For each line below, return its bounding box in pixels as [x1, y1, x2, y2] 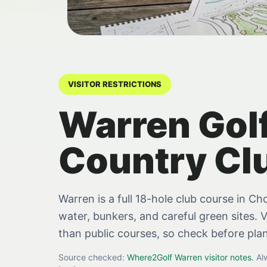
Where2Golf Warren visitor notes [127, 252, 252, 262]
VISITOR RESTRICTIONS [68, 79, 162, 89]
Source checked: [58, 252, 127, 262]
